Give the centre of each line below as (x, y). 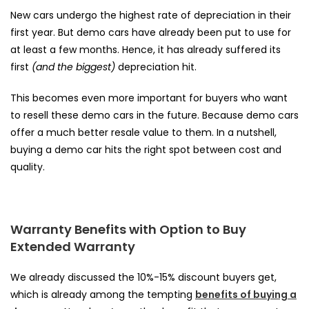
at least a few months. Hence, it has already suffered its (146, 49)
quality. (29, 167)
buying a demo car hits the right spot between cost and (146, 149)
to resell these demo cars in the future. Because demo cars (154, 115)
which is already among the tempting (103, 294)
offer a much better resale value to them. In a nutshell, (143, 132)
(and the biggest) (72, 67)
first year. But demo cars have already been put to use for (151, 32)
